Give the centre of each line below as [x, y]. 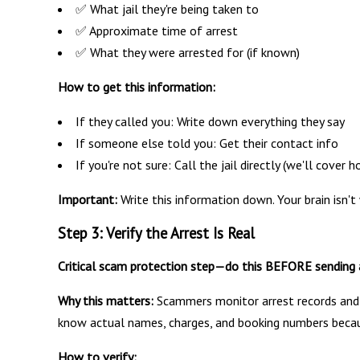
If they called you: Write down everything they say [210, 121]
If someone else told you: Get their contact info [207, 143]
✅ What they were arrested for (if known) [188, 52]
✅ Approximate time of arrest [157, 30]
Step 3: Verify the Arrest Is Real [156, 233]
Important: [88, 199]
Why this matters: [106, 300]
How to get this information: [137, 86]
